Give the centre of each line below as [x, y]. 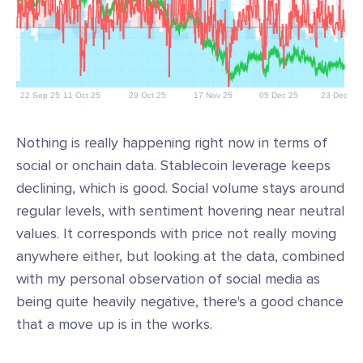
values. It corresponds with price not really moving [176, 233]
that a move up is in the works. [114, 324]
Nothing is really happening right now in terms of [172, 143]
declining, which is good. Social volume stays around [180, 188]
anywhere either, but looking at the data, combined [180, 256]
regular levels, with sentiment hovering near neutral [180, 211]
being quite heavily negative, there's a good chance [180, 301]
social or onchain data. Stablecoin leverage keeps [173, 165]
